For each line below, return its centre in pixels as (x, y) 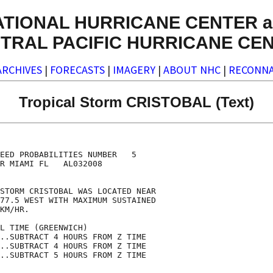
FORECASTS (77, 70)
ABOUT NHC (192, 70)
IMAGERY (134, 70)
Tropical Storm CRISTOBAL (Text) (136, 102)
